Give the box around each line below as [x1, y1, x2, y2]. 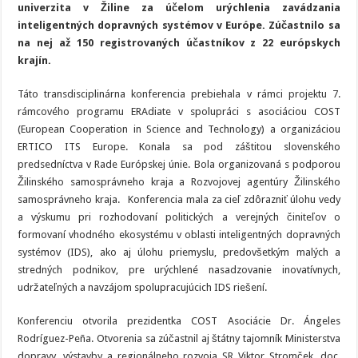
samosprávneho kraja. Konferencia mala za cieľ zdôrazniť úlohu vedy [18, 193, 340, 206]
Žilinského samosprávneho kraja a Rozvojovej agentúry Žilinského [18, 176, 340, 189]
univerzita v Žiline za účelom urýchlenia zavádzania [18, 2, 340, 14]
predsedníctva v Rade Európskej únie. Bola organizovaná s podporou [18, 158, 340, 171]
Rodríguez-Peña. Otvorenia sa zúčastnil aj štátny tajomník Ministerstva [18, 332, 340, 345]
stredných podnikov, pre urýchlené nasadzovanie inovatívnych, [18, 264, 340, 276]
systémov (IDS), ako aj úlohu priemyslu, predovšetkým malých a [18, 246, 340, 259]
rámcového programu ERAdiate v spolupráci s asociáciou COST [18, 105, 340, 118]
